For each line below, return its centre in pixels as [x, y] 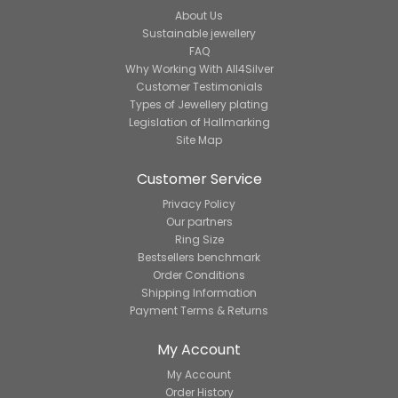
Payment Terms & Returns [199, 311]
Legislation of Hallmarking [199, 123]
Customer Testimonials [199, 87]
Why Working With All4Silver [199, 69]
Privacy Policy [199, 204]
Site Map [199, 140]
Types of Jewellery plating [199, 105]
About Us [199, 16]
